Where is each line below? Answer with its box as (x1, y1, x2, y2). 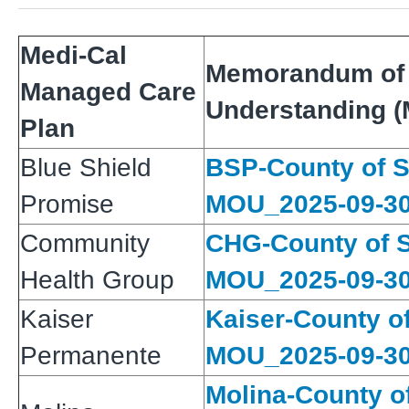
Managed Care (20, 77, 196, 106)
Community (20, 228, 150, 257)
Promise (20, 189, 114, 218)
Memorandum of (205, 58, 404, 88)
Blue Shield (20, 152, 152, 182)
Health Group (20, 265, 174, 294)
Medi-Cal (20, 40, 127, 69)
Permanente (20, 341, 162, 370)
